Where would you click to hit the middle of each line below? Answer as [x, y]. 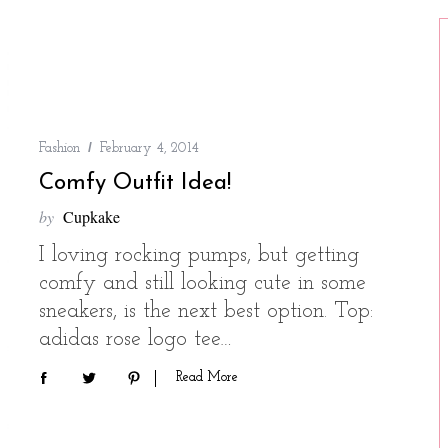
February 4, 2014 [149, 149]
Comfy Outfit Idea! [135, 184]
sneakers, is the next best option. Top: [206, 312]
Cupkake [91, 217]
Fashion [59, 149]
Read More [207, 377]
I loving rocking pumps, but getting [199, 256]
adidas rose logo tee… [135, 340]
